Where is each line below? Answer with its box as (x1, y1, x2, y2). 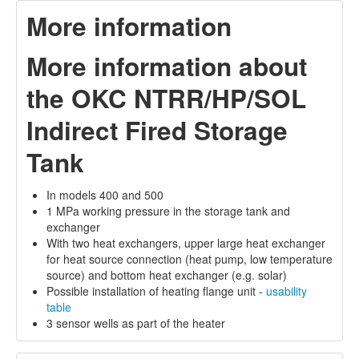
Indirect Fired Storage (26, 111, 288, 148)
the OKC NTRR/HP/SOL (26, 79, 306, 116)
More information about (26, 47, 307, 84)
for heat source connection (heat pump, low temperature (46, 250, 333, 267)
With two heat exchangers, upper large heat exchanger (46, 234, 325, 251)
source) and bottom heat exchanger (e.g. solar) (46, 266, 287, 283)
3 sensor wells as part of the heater (46, 314, 225, 331)
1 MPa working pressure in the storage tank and (46, 202, 290, 219)
